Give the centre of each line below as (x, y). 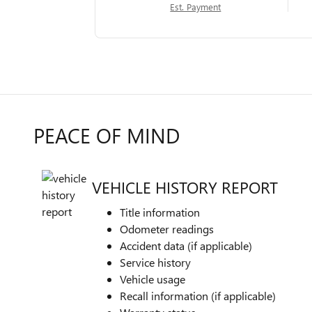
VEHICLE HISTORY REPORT (185, 187)
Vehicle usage (153, 279)
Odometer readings (167, 229)
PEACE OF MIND (107, 135)
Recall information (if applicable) (198, 296)
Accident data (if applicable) (186, 245)
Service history (155, 262)
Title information (160, 212)
